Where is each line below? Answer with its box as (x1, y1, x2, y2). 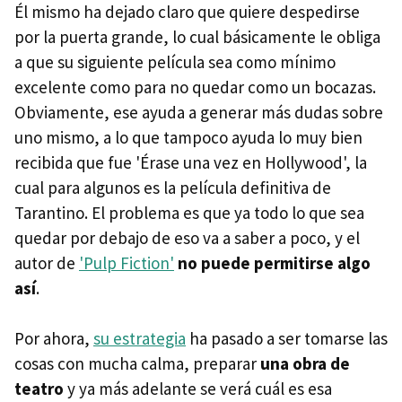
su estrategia (93, 327, 186, 349)
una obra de (260, 352, 350, 374)
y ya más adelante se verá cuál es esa (64, 377, 332, 399)
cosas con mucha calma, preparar (14, 352, 260, 374)
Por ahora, (14, 327, 93, 349)
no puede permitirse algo (178, 251, 371, 274)
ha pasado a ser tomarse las (186, 327, 388, 349)
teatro (14, 377, 64, 399)
